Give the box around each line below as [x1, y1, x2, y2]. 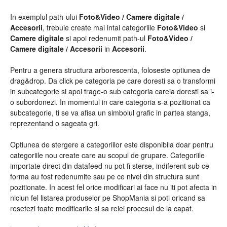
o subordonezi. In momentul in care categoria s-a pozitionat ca [10, 96, 210, 107]
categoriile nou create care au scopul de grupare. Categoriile [10, 149, 205, 160]
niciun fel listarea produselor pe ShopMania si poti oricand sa [10, 192, 205, 203]
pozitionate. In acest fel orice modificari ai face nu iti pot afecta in [10, 181, 217, 192]
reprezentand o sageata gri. [10, 118, 99, 128]
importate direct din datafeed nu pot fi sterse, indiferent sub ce [10, 160, 209, 171]
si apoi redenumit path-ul [64, 32, 147, 43]
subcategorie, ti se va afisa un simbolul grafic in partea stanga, [10, 107, 210, 118]
